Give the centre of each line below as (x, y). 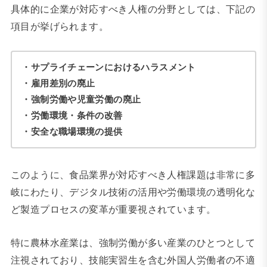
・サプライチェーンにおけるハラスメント (109, 67)
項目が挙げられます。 (60, 26)
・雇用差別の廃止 (58, 83)
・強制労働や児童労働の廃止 (81, 100)
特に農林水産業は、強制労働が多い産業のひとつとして (133, 242)
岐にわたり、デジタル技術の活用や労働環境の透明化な (133, 192)
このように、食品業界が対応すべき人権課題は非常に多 (133, 175)
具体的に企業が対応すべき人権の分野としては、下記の (133, 9)
